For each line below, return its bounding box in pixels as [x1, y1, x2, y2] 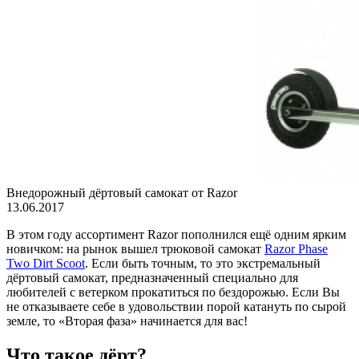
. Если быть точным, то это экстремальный [85, 256, 321, 270]
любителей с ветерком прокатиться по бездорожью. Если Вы [6, 285, 340, 299]
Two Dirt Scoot [6, 256, 85, 270]
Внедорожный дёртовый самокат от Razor [6, 186, 237, 200]
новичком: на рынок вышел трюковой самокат [6, 242, 264, 256]
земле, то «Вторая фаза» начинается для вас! [6, 314, 248, 328]
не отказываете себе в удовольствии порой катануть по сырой [6, 300, 346, 313]
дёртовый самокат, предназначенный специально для [6, 271, 298, 284]
